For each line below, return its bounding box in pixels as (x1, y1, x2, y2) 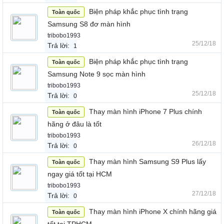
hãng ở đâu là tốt (47, 120, 101, 128)
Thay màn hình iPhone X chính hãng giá (89, 207, 216, 215)
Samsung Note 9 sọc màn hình (47, 70, 145, 78)
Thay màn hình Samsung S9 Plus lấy (89, 157, 206, 165)
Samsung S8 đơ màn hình (47, 20, 130, 28)
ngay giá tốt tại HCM (47, 170, 112, 178)
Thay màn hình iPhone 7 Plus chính (89, 107, 202, 115)
